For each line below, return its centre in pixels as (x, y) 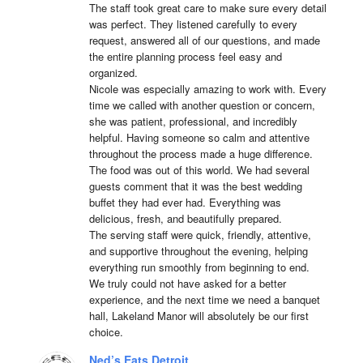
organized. (113, 72)
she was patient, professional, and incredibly (193, 121)
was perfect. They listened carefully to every (193, 23)
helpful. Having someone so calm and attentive (199, 137)
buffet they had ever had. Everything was (185, 202)
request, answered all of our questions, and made (204, 40)
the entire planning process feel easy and (185, 56)
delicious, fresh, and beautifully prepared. (185, 218)
